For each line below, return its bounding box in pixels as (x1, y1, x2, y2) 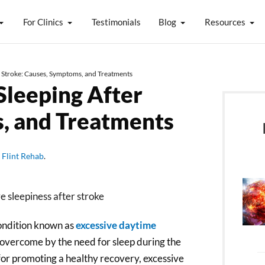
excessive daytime (76, 219, 156, 232)
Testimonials (91, 16, 141, 27)
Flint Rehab (2, 150, 44, 161)
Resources (204, 16, 245, 27)
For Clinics (22, 16, 63, 27)
